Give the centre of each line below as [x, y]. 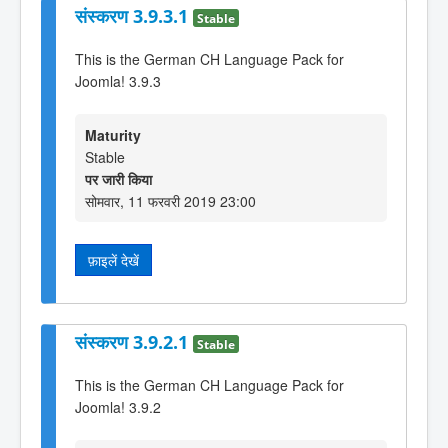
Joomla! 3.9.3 [118, 80]
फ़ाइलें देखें [113, 259]
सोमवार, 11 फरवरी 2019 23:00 [170, 200]
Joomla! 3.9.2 [118, 406]
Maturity [113, 134]
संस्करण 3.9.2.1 [134, 342]
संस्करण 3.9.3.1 [134, 15]
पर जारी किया [118, 178]
